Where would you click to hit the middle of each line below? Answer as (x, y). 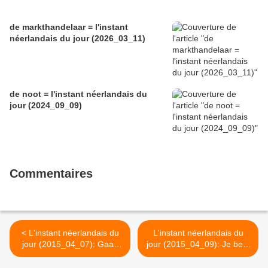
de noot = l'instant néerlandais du (78, 94)
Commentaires (51, 174)
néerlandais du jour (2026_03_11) (77, 39)
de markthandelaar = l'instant (69, 27)
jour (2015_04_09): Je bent (198, 244)
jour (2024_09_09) (46, 106)
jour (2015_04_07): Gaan (70, 244)
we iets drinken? (70, 256)
